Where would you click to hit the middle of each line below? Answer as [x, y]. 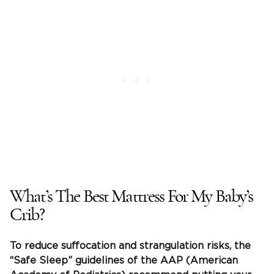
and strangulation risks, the [183, 246]
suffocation [88, 246]
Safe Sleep [41, 261]
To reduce [35, 246]
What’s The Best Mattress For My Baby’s [131, 197]
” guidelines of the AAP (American [153, 261]
